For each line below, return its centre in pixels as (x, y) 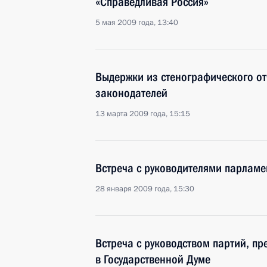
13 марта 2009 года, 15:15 (143, 114)
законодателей (131, 93)
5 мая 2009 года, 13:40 (137, 23)
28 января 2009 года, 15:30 (145, 189)
